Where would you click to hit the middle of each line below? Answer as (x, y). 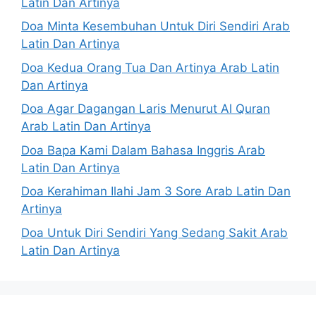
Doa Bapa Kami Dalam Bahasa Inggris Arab (143, 150)
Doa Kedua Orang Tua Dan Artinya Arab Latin (150, 67)
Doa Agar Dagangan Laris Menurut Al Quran (146, 109)
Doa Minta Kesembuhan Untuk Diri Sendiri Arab (156, 26)
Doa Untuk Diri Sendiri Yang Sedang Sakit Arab (154, 232)
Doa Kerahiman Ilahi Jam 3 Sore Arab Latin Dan (156, 192)
